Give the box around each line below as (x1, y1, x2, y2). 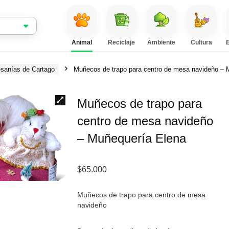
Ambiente (147, 39, 176, 46)
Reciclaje (108, 39, 135, 46)
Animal (71, 39, 92, 46)
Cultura (190, 39, 212, 46)
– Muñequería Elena (77, 131, 187, 145)
